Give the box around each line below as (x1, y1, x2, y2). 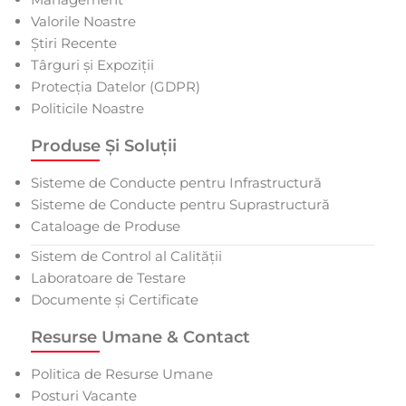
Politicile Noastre (31, 99, 144, 117)
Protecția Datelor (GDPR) (31, 77, 200, 95)
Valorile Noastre (31, 12, 136, 30)
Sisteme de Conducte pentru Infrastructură (31, 173, 322, 191)
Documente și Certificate (31, 290, 198, 308)
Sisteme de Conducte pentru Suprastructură (31, 195, 330, 213)
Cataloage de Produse (31, 217, 180, 235)
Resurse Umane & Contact (31, 326, 250, 347)
